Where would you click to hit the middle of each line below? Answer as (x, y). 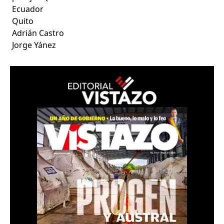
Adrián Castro (38, 33)
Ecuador (28, 9)
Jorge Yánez (34, 45)
